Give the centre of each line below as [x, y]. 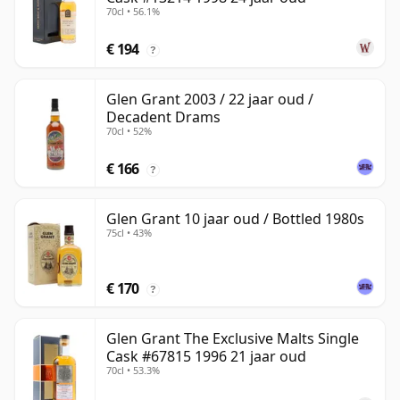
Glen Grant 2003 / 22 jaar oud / [210, 100]
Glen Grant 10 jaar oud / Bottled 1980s [235, 219]
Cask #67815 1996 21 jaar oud [206, 357]
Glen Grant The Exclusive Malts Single [233, 339]
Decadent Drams [163, 117]
